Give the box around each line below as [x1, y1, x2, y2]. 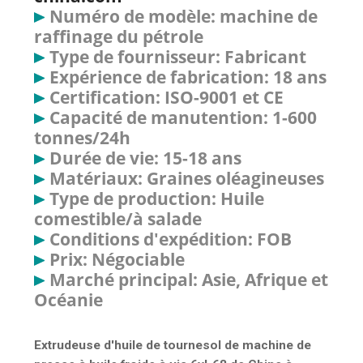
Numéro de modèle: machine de [49, 4, 318, 28]
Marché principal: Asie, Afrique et [49, 267, 329, 291]
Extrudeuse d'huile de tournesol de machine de [34, 338, 311, 353]
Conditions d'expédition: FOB [49, 227, 293, 250]
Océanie [34, 288, 103, 311]
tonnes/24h [34, 126, 130, 149]
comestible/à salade [34, 207, 202, 230]
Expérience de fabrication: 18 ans [49, 65, 327, 88]
